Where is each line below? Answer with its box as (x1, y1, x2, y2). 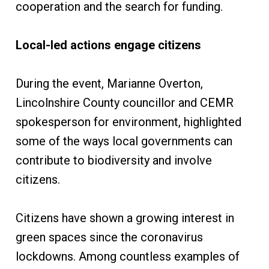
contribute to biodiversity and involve (15, 153, 212, 168)
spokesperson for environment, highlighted (15, 115, 241, 130)
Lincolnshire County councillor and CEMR (15, 95, 234, 110)
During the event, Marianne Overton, (15, 76, 203, 91)
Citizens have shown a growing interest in (15, 211, 234, 226)
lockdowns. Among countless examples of (15, 249, 240, 264)
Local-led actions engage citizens (15, 38, 201, 53)
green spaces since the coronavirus (15, 230, 203, 245)
